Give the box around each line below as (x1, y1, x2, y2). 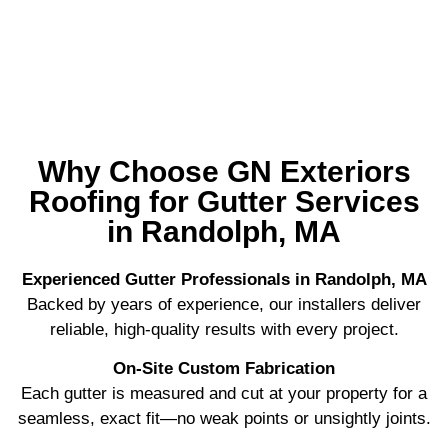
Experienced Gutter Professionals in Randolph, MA (21, 269, 427, 289)
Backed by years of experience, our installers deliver (27, 294, 421, 314)
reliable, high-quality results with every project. (49, 319, 399, 339)
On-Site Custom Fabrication (113, 359, 335, 379)
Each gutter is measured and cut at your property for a (21, 384, 427, 404)
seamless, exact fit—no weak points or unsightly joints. (17, 409, 431, 429)
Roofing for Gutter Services (28, 184, 420, 218)
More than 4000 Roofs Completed (46, 11, 402, 39)
